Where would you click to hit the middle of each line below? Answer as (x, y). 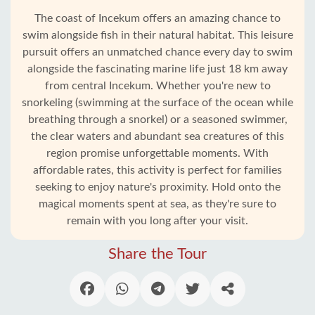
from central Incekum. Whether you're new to (157, 86)
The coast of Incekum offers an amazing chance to (157, 18)
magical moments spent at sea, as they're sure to (157, 204)
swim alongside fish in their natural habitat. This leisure (157, 35)
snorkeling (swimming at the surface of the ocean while (157, 103)
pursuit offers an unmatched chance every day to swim (157, 52)
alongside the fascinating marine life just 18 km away (157, 69)
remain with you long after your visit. (157, 221)
